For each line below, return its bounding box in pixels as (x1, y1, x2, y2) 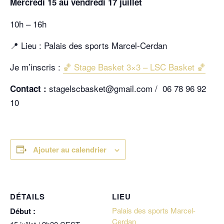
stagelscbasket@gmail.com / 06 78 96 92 (49, 82, 206, 94)
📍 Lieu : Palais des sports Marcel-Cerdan (10, 39, 167, 51)
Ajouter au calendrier (33, 144, 106, 155)
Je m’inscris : (10, 60, 63, 73)
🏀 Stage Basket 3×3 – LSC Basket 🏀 (63, 60, 205, 73)
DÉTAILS (10, 191, 45, 202)
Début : (10, 205, 35, 216)
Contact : (10, 82, 49, 94)
